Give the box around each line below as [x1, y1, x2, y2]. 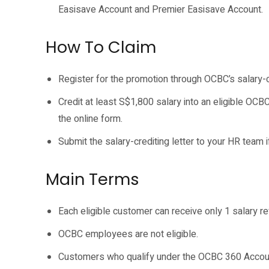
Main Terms [46, 168, 139, 190]
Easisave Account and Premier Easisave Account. [58, 2, 263, 17]
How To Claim [46, 36, 156, 58]
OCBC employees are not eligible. [58, 227, 198, 241]
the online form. [58, 112, 122, 126]
